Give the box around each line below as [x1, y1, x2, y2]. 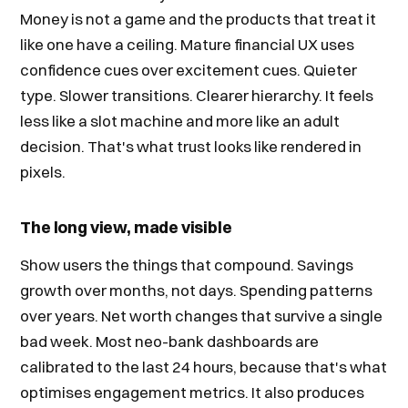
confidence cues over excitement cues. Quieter [20, 60, 358, 79]
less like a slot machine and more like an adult [20, 111, 341, 130]
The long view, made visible [20, 217, 232, 238]
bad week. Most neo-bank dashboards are [20, 331, 320, 351]
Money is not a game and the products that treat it [20, 9, 377, 28]
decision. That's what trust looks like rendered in [20, 137, 362, 156]
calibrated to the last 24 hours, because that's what [20, 357, 388, 376]
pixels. [20, 162, 66, 181]
